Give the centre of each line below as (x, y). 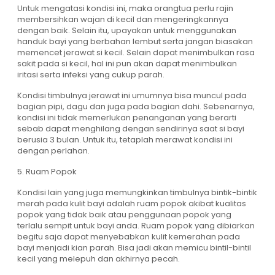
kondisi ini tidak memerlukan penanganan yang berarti (127, 118)
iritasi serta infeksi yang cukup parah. (91, 75)
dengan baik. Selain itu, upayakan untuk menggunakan (127, 31)
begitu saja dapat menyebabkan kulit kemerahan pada (129, 237)
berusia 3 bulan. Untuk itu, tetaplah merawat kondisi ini (125, 140)
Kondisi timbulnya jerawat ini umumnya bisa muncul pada (132, 96)
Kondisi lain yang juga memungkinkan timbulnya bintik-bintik (137, 193)
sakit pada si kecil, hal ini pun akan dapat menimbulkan (127, 64)
